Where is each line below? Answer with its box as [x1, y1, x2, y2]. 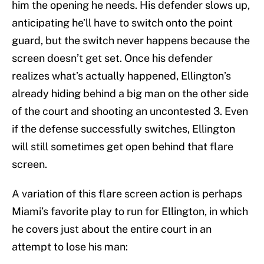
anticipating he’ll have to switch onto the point [12, 16, 233, 29]
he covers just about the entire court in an [12, 223, 212, 236]
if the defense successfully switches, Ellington [12, 123, 235, 136]
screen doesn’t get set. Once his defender [12, 52, 213, 65]
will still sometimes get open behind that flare [12, 140, 233, 153]
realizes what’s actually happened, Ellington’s [12, 70, 231, 82]
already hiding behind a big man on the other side [12, 87, 249, 100]
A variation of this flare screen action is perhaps [12, 187, 242, 200]
